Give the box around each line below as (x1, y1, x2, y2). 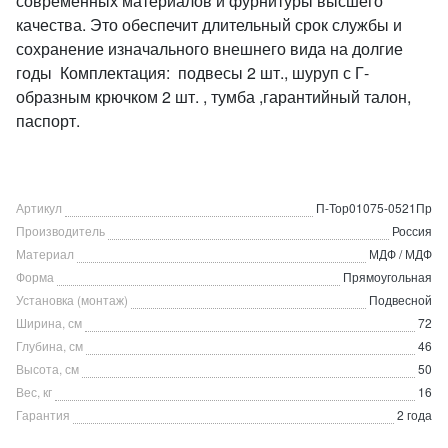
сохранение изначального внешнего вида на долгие (16, 37, 403, 60)
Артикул (16, 199, 62, 216)
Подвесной (369, 291, 432, 308)
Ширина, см (16, 314, 82, 331)
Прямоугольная (343, 268, 432, 285)
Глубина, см (16, 337, 83, 354)
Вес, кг (16, 383, 52, 400)
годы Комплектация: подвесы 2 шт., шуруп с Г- (16, 61, 369, 84)
